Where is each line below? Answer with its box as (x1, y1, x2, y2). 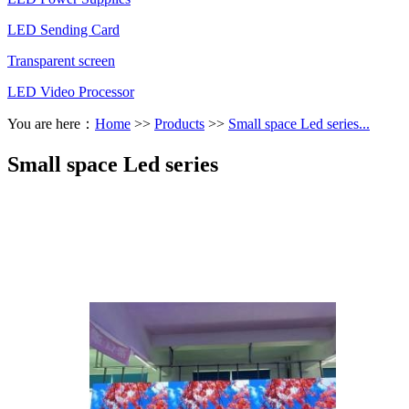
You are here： (7, 115, 95, 131)
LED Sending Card (7, 21, 120, 37)
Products (154, 115, 204, 131)
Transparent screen (7, 52, 115, 68)
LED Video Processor (7, 83, 134, 100)
